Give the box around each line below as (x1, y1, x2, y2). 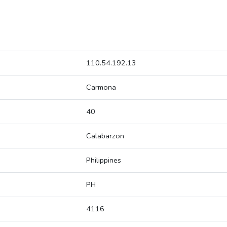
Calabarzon (86, 131, 124, 141)
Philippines (86, 155, 121, 166)
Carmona (86, 82, 116, 93)
